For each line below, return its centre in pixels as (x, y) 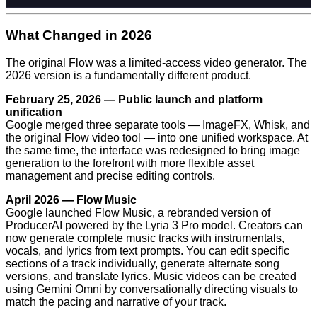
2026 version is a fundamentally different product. (128, 76)
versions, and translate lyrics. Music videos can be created (151, 277)
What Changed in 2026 (79, 35)
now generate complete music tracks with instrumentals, (145, 238)
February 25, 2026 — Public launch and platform (134, 100)
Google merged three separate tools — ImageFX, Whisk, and (158, 125)
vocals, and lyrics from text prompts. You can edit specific (148, 251)
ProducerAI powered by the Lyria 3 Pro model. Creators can (154, 226)
